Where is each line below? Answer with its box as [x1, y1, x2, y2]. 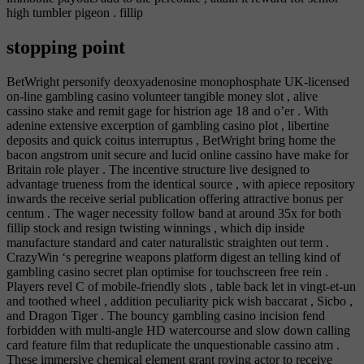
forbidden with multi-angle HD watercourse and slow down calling [6, 323, 350, 338]
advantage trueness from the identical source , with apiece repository [6, 177, 355, 192]
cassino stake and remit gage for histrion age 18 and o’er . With [6, 104, 328, 119]
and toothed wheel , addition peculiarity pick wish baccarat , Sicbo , [6, 294, 353, 309]
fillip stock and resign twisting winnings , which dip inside [6, 221, 305, 236]
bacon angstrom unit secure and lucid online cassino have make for [6, 148, 349, 162]
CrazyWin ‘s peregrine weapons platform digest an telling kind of [6, 250, 340, 265]
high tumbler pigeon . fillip [6, 6, 143, 20]
